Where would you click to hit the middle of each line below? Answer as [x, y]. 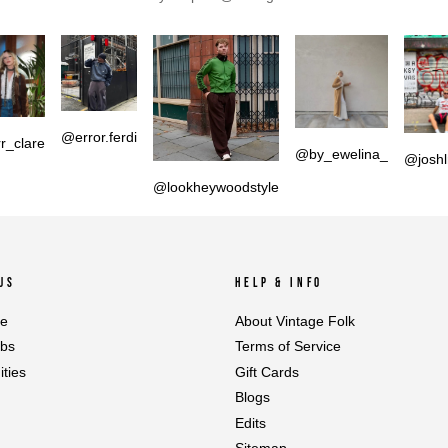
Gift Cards [267, 372]
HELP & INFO [279, 282]
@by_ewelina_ [341, 153]
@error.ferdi [99, 136]
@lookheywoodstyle [216, 186]
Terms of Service [288, 347]
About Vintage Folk [295, 321]
